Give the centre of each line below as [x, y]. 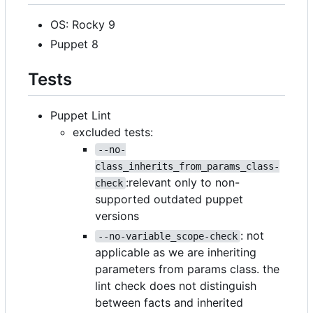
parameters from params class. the [187, 269]
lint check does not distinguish [176, 286]
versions [117, 216]
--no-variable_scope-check [168, 236]
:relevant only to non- [183, 183]
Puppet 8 [74, 44]
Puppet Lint [81, 116]
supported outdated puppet [169, 199]
